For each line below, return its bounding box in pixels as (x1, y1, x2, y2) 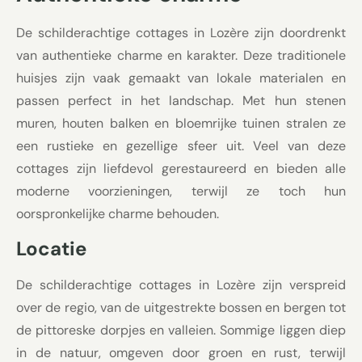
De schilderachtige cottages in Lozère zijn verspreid (16, 276, 346, 294)
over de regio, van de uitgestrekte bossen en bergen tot (16, 299, 346, 317)
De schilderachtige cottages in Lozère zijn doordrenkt (16, 23, 346, 41)
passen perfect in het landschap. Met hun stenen (16, 91, 346, 109)
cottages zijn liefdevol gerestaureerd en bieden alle (16, 159, 346, 177)
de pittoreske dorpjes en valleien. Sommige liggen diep (16, 322, 346, 339)
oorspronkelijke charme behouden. (16, 204, 219, 222)
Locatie (16, 236, 86, 262)
